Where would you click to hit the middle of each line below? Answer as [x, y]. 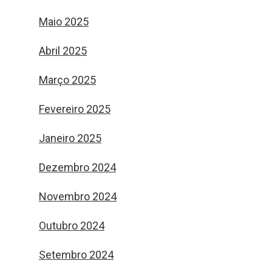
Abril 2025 [63, 51]
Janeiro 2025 [70, 138]
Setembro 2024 [76, 255]
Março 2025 [67, 80]
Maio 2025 [64, 22]
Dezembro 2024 [77, 167]
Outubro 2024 [72, 226]
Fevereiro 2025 [75, 109]
